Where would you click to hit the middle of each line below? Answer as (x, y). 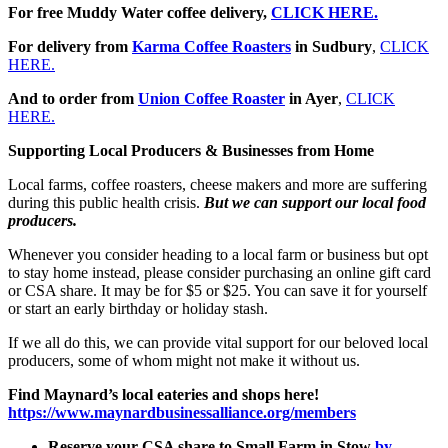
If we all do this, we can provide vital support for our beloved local (218, 342)
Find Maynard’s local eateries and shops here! (163, 394)
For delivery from (70, 46)
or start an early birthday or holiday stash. (138, 308)
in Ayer (311, 98)
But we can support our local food (313, 202)
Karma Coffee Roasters (211, 46)
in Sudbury (331, 46)
